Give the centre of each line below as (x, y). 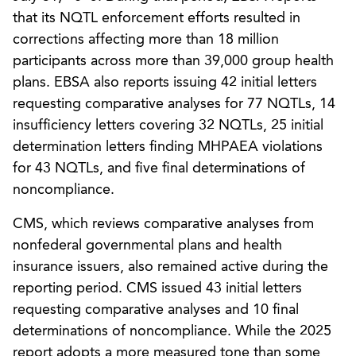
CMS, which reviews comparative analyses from (163, 224)
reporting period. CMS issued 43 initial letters (157, 288)
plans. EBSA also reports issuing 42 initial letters (165, 82)
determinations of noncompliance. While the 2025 (172, 331)
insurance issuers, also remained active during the (170, 267)
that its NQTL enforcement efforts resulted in (157, 18)
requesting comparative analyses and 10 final (156, 310)
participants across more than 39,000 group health (173, 61)
